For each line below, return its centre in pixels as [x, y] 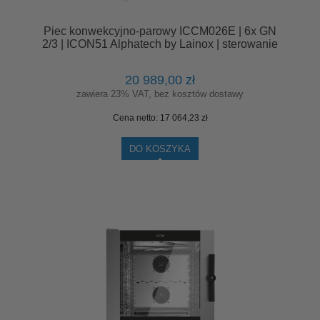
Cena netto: [136, 118]
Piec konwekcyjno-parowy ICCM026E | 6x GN [160, 31]
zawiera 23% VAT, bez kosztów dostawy [160, 94]
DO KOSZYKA [160, 149]
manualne [160, 56]
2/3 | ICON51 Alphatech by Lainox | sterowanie [160, 44]
